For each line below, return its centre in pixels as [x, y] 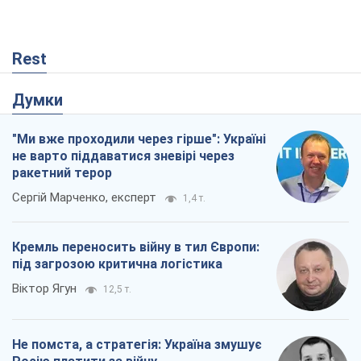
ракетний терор [62, 173]
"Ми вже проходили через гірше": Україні [139, 139]
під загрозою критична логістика [117, 264]
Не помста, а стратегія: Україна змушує [137, 345]
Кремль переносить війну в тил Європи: [136, 247]
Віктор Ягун [44, 289]
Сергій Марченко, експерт [84, 198]
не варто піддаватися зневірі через [123, 156]
